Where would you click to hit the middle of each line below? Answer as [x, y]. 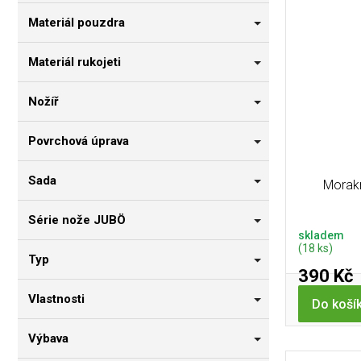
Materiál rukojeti [75, 62]
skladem [321, 236]
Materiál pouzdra [77, 23]
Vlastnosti [56, 299]
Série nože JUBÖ [77, 220]
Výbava [48, 339]
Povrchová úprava [79, 141]
